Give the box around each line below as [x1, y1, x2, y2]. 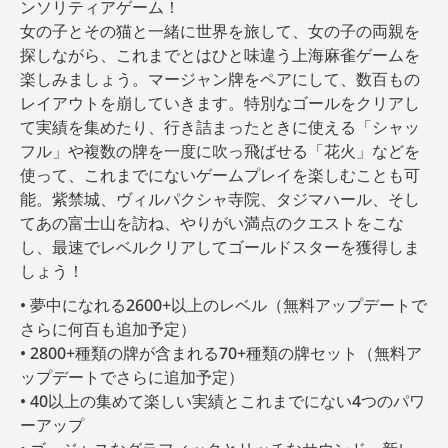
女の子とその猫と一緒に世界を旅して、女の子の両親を [20, 20, 420, 43]
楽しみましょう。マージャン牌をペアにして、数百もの [20, 68, 420, 91]
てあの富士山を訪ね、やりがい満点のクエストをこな [20, 212, 404, 235]
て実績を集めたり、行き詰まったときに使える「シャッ [20, 116, 420, 139]
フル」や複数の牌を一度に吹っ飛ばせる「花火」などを [20, 140, 420, 163]
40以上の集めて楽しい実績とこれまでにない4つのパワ [30, 390, 425, 413]
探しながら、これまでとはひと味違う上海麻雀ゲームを [20, 44, 420, 67]
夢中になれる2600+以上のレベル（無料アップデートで [30, 294, 427, 317]
